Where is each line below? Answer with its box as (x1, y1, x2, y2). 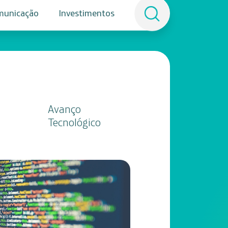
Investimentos (59, 7, 115, 19)
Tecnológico (47, 115, 101, 129)
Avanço (47, 102, 81, 116)
